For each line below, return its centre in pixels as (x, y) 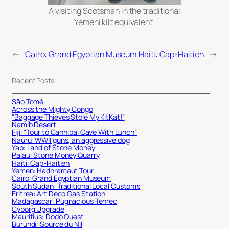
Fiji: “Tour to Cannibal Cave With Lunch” (74, 132)
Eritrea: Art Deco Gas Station (59, 194)
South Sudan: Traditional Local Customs (76, 186)
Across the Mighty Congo (52, 109)
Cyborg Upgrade (38, 209)
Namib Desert (34, 125)
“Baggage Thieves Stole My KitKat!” (68, 117)
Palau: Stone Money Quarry (56, 155)
